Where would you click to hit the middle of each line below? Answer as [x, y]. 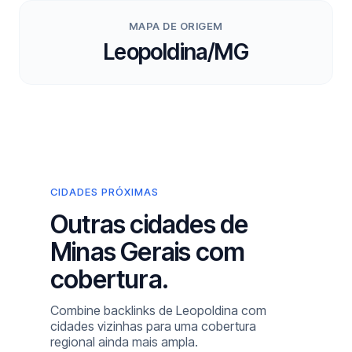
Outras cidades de [149, 224]
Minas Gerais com [148, 252]
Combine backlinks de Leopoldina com [158, 310]
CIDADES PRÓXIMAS [104, 192]
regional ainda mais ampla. [124, 342]
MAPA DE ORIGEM [176, 26]
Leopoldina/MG [176, 52]
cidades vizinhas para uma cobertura [153, 326]
